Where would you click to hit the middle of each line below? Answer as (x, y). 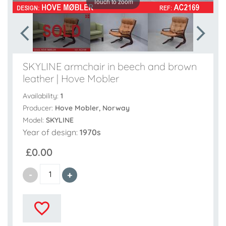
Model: (34, 120)
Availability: (42, 96)
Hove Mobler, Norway (92, 108)
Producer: (39, 108)
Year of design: (51, 132)
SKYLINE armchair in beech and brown (110, 66)
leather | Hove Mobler (71, 78)
